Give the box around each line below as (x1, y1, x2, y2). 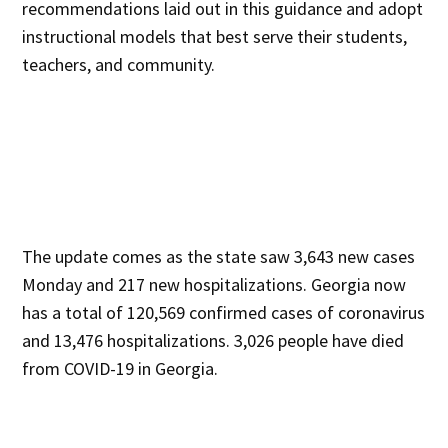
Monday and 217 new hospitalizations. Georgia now (22, 272, 407, 296)
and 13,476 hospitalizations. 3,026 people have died (22, 328, 405, 352)
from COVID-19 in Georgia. (22, 356, 219, 380)
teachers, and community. (22, 52, 216, 76)
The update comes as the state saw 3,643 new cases (22, 244, 416, 268)
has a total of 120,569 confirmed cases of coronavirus (22, 300, 426, 324)
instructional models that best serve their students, (22, 24, 408, 48)
